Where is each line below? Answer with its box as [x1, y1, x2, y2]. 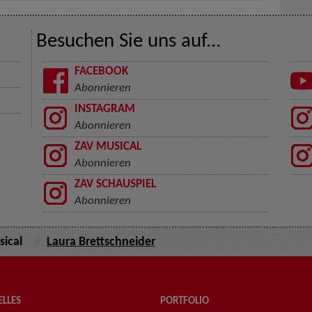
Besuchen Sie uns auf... [36, 32, 221, 52]
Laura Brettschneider [46, 236, 155, 248]
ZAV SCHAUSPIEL [74, 179, 156, 190]
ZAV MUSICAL [74, 141, 141, 153]
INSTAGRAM [74, 104, 135, 115]
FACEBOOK [74, 66, 128, 77]
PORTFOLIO [159, 295, 209, 306]
